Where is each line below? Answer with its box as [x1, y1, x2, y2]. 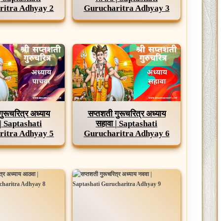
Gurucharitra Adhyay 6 [83, 128, 170, 138]
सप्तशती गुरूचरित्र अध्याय [87, 109, 166, 118]
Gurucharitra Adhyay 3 [83, 3, 170, 13]
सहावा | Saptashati [96, 118, 158, 128]
